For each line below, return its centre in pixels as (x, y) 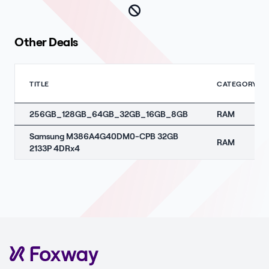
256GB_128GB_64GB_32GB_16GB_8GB (109, 114)
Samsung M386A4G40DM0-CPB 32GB (104, 136)
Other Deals (46, 41)
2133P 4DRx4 (55, 148)
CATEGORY (237, 83)
